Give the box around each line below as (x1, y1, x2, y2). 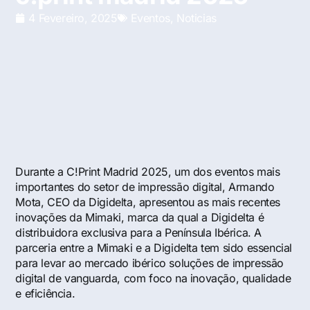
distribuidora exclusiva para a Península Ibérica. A (15, 226, 262, 239)
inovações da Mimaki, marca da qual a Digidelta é (15, 210, 264, 224)
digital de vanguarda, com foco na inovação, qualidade (15, 271, 291, 285)
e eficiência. (15, 286, 75, 300)
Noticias (176, 11, 217, 25)
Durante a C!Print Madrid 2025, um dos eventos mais (15, 165, 280, 179)
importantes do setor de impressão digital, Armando (15, 180, 275, 194)
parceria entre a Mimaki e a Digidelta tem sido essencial (15, 241, 293, 255)
